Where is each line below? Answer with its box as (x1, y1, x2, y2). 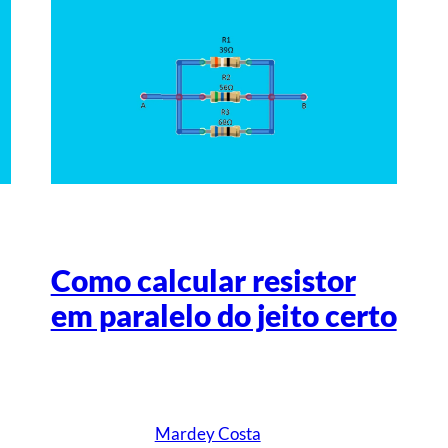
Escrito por (154, 374, 224, 392)
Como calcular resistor (50, 263, 356, 299)
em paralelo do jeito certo (50, 298, 397, 334)
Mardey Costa (154, 423, 261, 445)
